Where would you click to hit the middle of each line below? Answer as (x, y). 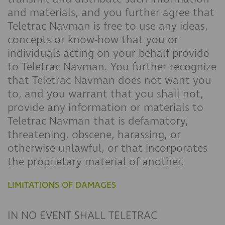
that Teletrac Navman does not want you (109, 80)
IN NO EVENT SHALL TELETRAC (82, 215)
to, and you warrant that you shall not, (105, 94)
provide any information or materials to (105, 107)
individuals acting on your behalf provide (108, 53)
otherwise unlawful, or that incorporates (107, 148)
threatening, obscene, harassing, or (94, 135)
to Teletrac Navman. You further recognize (112, 67)
